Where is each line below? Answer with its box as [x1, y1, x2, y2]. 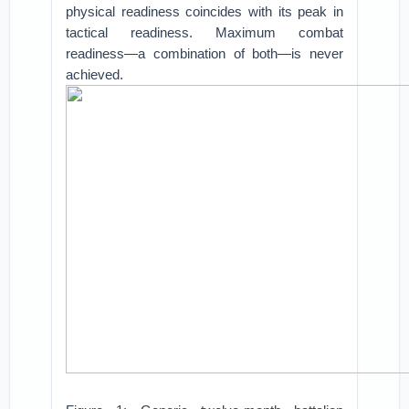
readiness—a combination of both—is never [66, 46, 343, 61]
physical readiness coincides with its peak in [66, 4, 343, 19]
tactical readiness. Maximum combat [66, 25, 343, 40]
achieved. [66, 67, 124, 82]
